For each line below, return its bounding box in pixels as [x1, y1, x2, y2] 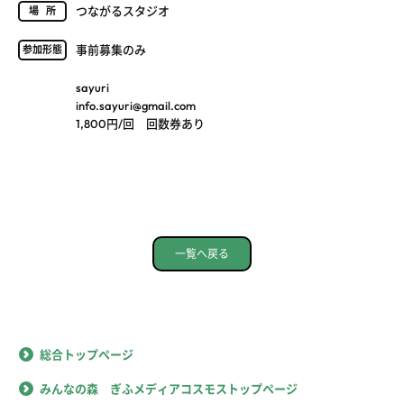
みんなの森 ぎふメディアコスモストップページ [40, 381, 298, 396]
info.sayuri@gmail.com [76, 97, 196, 113]
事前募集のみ [76, 41, 146, 57]
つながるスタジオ [76, 3, 170, 18]
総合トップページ [40, 346, 133, 362]
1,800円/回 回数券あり [76, 115, 205, 131]
